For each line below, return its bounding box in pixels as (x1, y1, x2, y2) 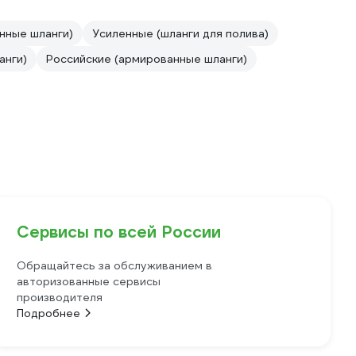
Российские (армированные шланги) (46, 52, 247, 67)
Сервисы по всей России (17, 222, 222, 243)
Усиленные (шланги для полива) (92, 26, 269, 41)
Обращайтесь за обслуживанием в (17, 258, 213, 273)
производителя (17, 290, 103, 305)
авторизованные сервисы (17, 274, 161, 289)
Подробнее (17, 306, 81, 321)
